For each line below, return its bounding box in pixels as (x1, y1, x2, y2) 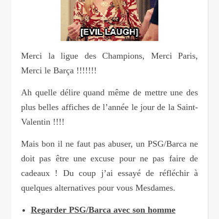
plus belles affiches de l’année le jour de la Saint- (21, 102, 198, 112)
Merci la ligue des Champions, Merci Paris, (21, 50, 198, 61)
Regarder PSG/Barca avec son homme (31, 204, 175, 215)
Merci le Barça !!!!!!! (21, 65, 97, 75)
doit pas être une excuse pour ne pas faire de (21, 153, 198, 163)
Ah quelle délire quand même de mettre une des (21, 87, 198, 97)
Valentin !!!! (21, 116, 65, 127)
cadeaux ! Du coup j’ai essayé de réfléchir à (21, 168, 198, 178)
